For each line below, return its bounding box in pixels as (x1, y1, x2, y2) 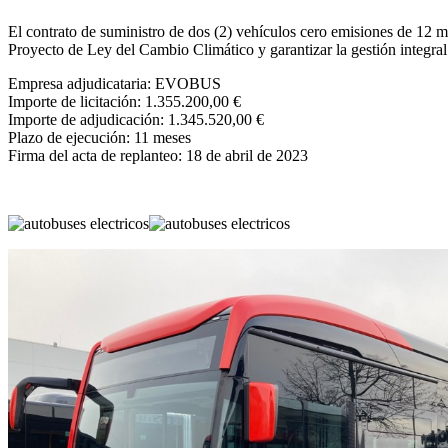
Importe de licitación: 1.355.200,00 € (8, 92, 241, 110)
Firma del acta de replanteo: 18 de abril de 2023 (8, 146, 308, 164)
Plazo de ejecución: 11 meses (8, 128, 191, 146)
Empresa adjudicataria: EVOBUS (8, 74, 221, 92)
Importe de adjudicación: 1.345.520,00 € (8, 110, 264, 128)
